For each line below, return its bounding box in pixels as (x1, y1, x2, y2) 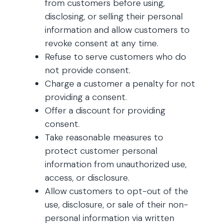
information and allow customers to (45, 24, 190, 36)
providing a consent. (45, 91, 127, 103)
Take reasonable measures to (45, 131, 163, 143)
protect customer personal (45, 145, 157, 157)
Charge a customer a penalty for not (45, 78, 195, 90)
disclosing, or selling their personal (45, 10, 183, 22)
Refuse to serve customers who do (45, 51, 186, 63)
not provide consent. (45, 64, 130, 76)
